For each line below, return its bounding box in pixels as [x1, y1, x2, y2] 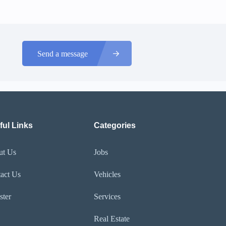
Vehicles [94, 170, 121, 179]
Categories [94, 121, 136, 130]
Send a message [37, 49, 88, 58]
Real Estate [94, 214, 130, 223]
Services [94, 192, 121, 201]
